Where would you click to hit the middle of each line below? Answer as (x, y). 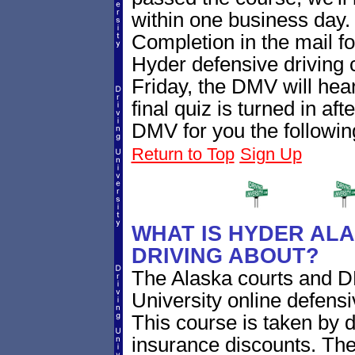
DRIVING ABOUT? (225, 256)
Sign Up (271, 155)
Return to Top (183, 155)
